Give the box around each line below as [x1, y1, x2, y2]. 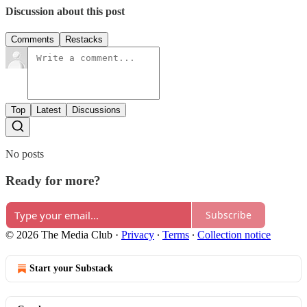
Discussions [72, 105, 121, 116]
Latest [36, 105, 61, 116]
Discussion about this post [5, 5, 125, 17]
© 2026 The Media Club [5, 228, 112, 241]
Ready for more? [5, 173, 101, 188]
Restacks [65, 34, 103, 45]
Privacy [121, 228, 154, 241]
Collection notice [197, 228, 271, 241]
